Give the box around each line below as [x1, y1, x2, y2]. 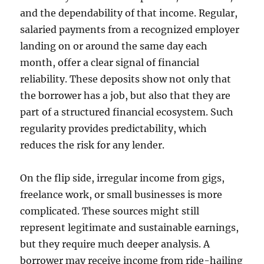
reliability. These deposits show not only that [20, 73, 232, 85]
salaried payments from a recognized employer [20, 24, 240, 36]
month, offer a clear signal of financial [20, 57, 200, 69]
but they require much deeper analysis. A [20, 238, 210, 250]
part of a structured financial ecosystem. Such [20, 106, 234, 118]
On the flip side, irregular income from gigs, [20, 172, 225, 184]
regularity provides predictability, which [20, 123, 207, 135]
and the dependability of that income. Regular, [20, 7, 238, 19]
